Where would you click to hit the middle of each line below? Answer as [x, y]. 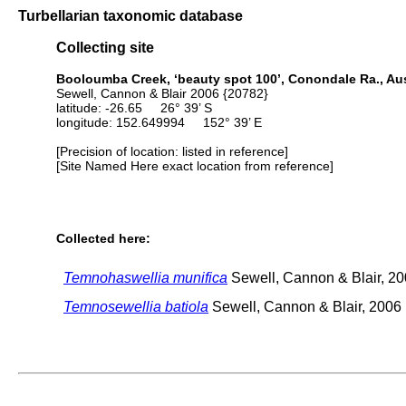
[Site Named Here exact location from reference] [195, 165]
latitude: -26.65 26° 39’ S [134, 107]
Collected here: [103, 239]
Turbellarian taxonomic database [130, 15]
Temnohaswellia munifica [145, 277]
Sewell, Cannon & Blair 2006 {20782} [162, 93]
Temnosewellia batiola [136, 306]
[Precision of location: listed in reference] [172, 151]
